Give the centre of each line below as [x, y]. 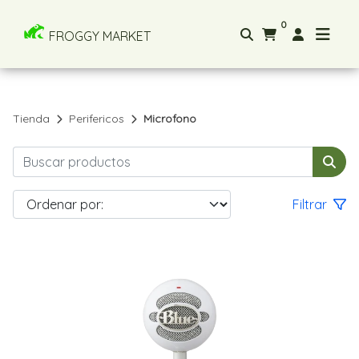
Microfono [170, 119]
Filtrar [311, 204]
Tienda [31, 119]
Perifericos [97, 119]
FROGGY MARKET [100, 36]
